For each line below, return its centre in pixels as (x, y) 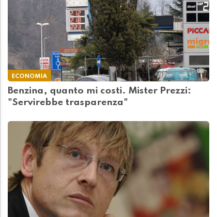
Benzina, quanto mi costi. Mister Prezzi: (100, 91)
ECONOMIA (29, 77)
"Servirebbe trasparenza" (68, 103)
